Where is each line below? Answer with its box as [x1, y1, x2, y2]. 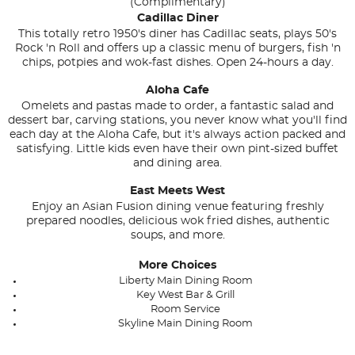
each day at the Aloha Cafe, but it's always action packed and [10, 129, 345, 141]
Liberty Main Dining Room [118, 276, 253, 287]
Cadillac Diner [136, 13, 219, 25]
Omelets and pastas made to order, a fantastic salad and [21, 101, 334, 113]
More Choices [139, 260, 216, 272]
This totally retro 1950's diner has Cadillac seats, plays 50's [18, 29, 337, 40]
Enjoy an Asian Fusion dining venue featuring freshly [31, 201, 324, 213]
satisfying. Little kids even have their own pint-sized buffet [17, 143, 338, 155]
